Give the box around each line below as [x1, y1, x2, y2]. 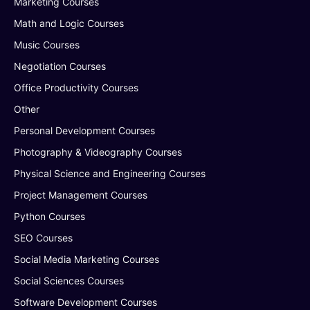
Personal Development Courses [14, 125, 155, 136]
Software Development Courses [14, 296, 157, 308]
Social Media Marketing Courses [14, 253, 159, 265]
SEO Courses [14, 232, 73, 244]
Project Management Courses [14, 189, 147, 201]
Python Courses [14, 210, 85, 222]
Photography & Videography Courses [14, 146, 182, 158]
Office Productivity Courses [14, 82, 138, 93]
